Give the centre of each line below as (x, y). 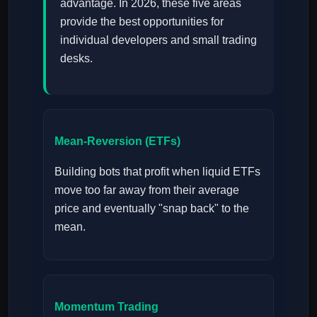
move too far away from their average (147, 190)
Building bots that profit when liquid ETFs (157, 172)
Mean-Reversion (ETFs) (117, 141)
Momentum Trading (106, 307)
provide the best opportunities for (142, 21)
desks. (76, 58)
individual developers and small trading (158, 40)
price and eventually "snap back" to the (152, 209)
